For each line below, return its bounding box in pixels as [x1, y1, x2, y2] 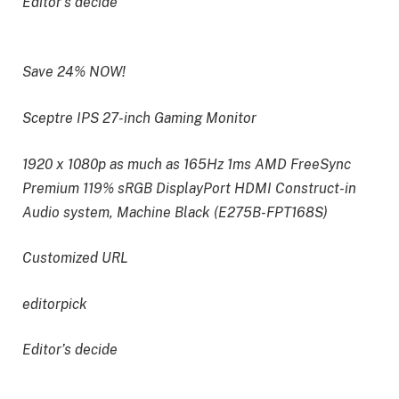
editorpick [22, 295, 87, 313]
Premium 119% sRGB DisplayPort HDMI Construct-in [22, 179, 356, 197]
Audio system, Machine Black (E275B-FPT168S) [22, 203, 328, 221]
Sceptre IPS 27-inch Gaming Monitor [22, 110, 256, 127]
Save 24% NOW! [22, 63, 126, 81]
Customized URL [22, 249, 128, 267]
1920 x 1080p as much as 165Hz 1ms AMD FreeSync [22, 155, 351, 173]
